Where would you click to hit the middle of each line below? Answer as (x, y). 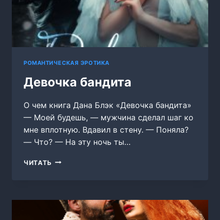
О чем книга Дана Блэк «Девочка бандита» (108, 105)
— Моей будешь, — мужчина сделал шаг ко (109, 117)
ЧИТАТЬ (38, 163)
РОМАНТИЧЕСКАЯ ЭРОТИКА (67, 63)
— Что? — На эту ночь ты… (77, 142)
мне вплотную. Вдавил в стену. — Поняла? (106, 129)
